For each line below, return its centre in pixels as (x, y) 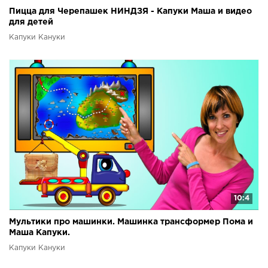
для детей (31, 22)
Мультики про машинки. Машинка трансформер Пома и (131, 222)
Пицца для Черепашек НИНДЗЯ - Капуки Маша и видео (130, 12)
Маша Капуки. (39, 233)
